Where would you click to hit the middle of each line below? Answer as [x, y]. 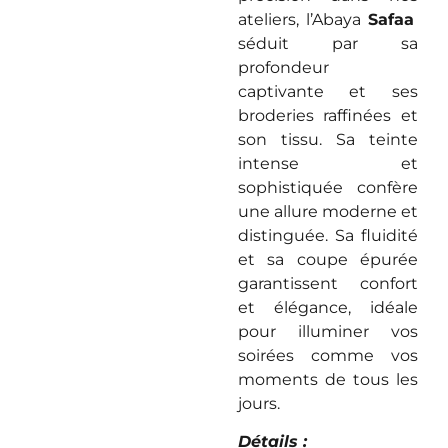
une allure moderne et [327, 211]
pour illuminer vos [327, 331]
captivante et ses [327, 91]
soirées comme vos [327, 355]
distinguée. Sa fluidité [327, 235]
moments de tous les [327, 379]
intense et [327, 163]
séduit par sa [327, 43]
